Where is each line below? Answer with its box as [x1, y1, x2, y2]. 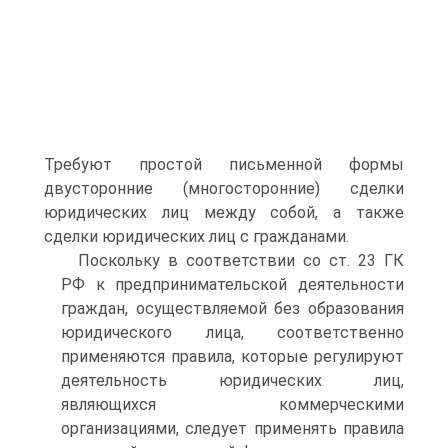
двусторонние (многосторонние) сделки [44, 179, 404, 198]
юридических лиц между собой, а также [44, 203, 404, 222]
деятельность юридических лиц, [61, 371, 404, 390]
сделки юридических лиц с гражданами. [44, 227, 349, 246]
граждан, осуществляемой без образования [61, 299, 404, 318]
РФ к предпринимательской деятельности [61, 275, 404, 294]
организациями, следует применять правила [61, 419, 404, 438]
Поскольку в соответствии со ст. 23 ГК [78, 251, 404, 270]
